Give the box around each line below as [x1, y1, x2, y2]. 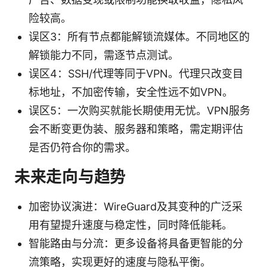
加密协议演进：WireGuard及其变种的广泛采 [29, 200, 243, 213]
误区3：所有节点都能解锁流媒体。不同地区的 [29, 30, 250, 43]
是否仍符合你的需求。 [29, 141, 136, 154]
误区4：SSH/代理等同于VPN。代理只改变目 [29, 67, 243, 80]
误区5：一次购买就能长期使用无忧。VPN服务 [29, 104, 250, 117]
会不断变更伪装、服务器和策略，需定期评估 [29, 122, 243, 135]
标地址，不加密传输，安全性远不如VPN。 [29, 85, 233, 98]
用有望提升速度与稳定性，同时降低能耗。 [29, 218, 232, 231]
